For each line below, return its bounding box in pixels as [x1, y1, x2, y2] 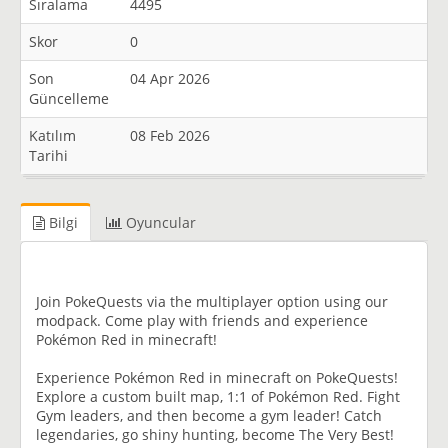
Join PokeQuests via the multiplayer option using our [36, 291, 388, 311]
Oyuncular [122, 213, 196, 232]
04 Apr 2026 [130, 69, 210, 88]
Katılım [29, 126, 76, 145]
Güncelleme [29, 89, 109, 108]
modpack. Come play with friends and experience [36, 310, 368, 330]
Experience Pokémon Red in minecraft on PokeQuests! [36, 367, 398, 387]
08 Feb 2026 [130, 126, 210, 145]
